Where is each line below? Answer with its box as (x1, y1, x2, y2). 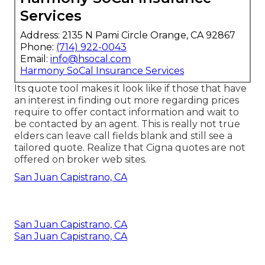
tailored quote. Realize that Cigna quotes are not (14, 141, 245, 153)
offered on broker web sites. (14, 153, 147, 165)
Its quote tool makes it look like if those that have (14, 82, 247, 94)
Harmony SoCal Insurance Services (20, 64, 184, 76)
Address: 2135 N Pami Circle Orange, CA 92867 (20, 29, 235, 41)
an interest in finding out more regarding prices (14, 94, 239, 106)
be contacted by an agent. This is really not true (14, 118, 240, 130)
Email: (20, 53, 50, 64)
